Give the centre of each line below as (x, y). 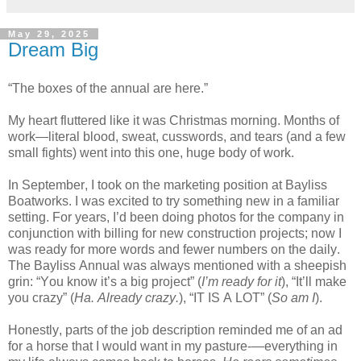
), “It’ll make (314, 281)
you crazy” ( (41, 297)
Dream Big (53, 50)
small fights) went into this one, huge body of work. (153, 152)
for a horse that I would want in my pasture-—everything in (173, 346)
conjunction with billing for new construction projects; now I (175, 233)
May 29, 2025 (49, 34)
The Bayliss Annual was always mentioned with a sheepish (177, 265)
